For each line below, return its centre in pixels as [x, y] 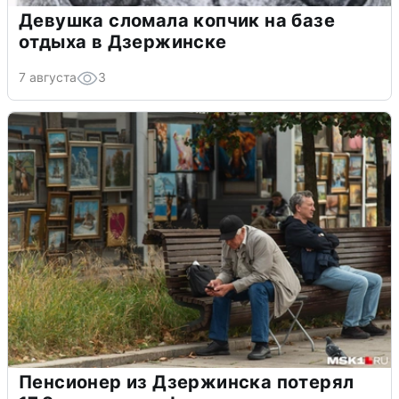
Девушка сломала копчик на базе [177, 20]
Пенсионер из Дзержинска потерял [187, 382]
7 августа [48, 77]
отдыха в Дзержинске [123, 41]
